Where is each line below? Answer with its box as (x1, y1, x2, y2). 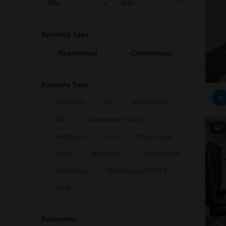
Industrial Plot (143, 150, 180, 157)
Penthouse (56, 133, 86, 140)
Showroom (56, 167, 86, 175)
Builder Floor (132, 99, 167, 106)
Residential (59, 49, 97, 57)
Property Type (41, 81, 89, 89)
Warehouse (91, 150, 123, 157)
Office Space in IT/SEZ (106, 167, 167, 175)
